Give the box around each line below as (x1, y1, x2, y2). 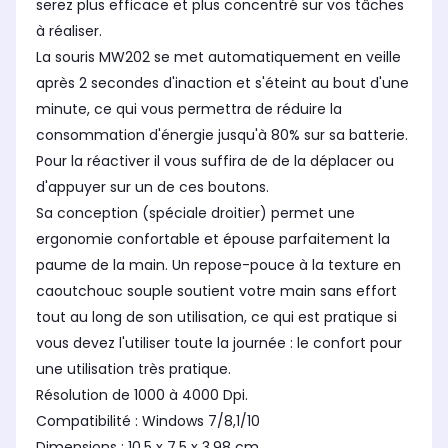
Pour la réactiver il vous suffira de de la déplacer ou (36, 151, 394, 172)
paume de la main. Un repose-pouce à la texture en (36, 255, 401, 276)
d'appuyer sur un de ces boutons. (36, 177, 269, 198)
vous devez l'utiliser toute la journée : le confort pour (36, 333, 402, 354)
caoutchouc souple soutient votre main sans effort (36, 281, 397, 302)
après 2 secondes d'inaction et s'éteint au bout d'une (36, 73, 409, 94)
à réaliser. (36, 21, 102, 42)
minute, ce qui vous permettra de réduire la (36, 99, 342, 120)
